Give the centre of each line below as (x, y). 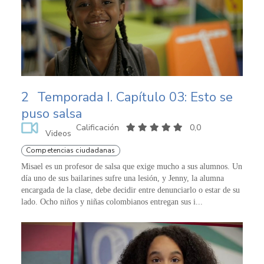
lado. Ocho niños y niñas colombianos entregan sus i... (112, 202)
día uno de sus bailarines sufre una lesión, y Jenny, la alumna (123, 179)
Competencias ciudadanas (71, 151)
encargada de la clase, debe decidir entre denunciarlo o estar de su (131, 190)
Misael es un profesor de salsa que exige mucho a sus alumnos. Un (132, 167)
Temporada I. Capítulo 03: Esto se (135, 98)
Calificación (98, 128)
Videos (58, 134)
